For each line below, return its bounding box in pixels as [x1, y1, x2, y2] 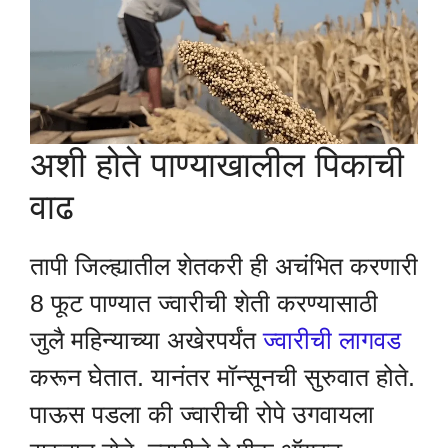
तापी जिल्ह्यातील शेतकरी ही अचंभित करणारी [30, 251, 418, 280]
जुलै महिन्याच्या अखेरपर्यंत [30, 325, 263, 354]
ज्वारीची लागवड [263, 325, 401, 354]
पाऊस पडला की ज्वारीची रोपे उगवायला [30, 399, 374, 428]
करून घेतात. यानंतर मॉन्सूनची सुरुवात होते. [30, 362, 415, 391]
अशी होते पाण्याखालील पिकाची [30, 144, 404, 184]
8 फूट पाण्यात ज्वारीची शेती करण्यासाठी [30, 288, 378, 317]
